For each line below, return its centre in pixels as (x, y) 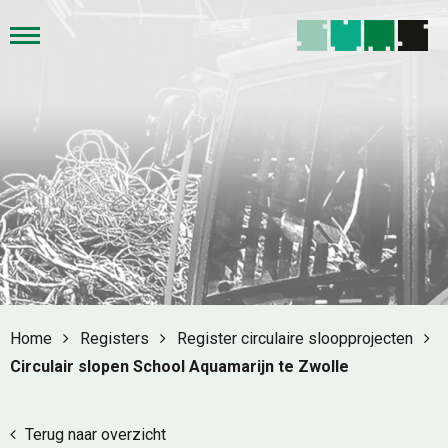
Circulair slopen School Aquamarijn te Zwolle (179, 366)
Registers (116, 338)
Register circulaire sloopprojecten (297, 338)
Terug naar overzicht (93, 434)
